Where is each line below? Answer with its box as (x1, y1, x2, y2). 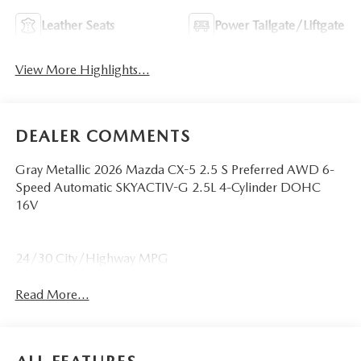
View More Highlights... (15, 62, 150, 78)
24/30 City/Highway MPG (15, 250, 168, 266)
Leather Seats (40, 18, 114, 34)
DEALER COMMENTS (15, 126, 191, 146)
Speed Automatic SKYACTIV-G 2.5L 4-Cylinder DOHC (15, 179, 321, 195)
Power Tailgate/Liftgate (214, 18, 344, 34)
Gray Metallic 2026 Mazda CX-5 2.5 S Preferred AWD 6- (15, 161, 334, 177)
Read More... (15, 286, 89, 302)
